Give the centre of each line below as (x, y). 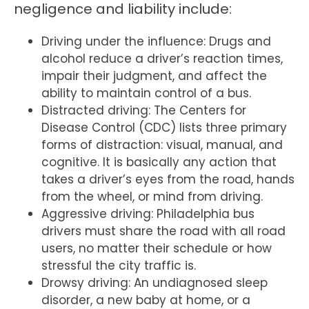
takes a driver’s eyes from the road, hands (168, 180)
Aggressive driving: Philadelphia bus (148, 214)
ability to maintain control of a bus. (146, 93)
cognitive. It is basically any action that (159, 162)
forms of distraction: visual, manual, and (162, 145)
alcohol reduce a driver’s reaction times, (162, 59)
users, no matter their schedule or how (157, 249)
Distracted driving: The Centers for (144, 111)
